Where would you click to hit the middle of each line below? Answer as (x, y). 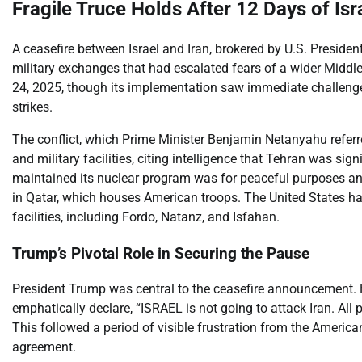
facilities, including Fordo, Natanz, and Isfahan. (146, 217)
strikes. (32, 107)
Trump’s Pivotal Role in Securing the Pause (161, 253)
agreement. (44, 347)
